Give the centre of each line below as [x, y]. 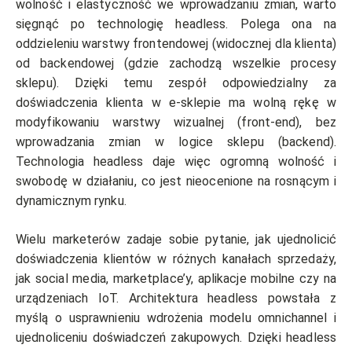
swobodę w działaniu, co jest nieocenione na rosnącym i [176, 181]
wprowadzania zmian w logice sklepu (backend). [176, 142]
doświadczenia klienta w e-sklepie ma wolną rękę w [176, 103]
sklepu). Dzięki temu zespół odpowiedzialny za [176, 83]
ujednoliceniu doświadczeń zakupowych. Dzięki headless [176, 338]
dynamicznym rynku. [71, 201]
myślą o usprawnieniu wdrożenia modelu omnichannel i [176, 318]
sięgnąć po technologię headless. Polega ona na [176, 24]
